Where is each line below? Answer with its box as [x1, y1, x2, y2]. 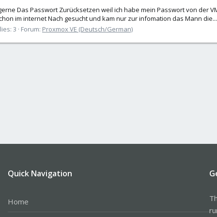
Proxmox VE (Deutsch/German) [42, 24, 133, 33]
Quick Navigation [7, 168, 72, 179]
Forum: [21, 24, 42, 33]
